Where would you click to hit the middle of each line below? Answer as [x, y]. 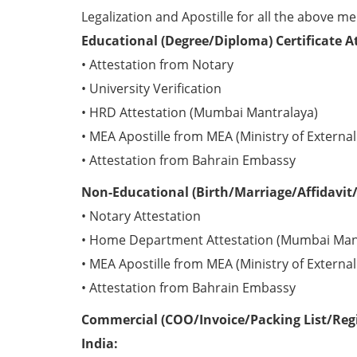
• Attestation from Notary [157, 65]
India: [100, 343]
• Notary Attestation [141, 216]
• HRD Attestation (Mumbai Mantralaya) [200, 112]
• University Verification [151, 88]
